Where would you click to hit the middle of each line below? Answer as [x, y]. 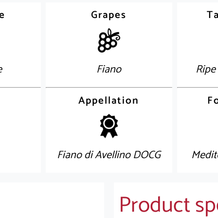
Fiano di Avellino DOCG [109, 155]
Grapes [109, 15]
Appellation [109, 101]
